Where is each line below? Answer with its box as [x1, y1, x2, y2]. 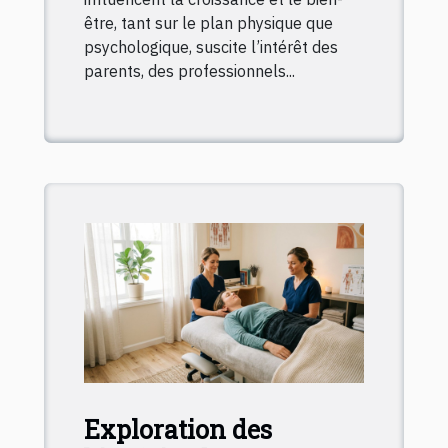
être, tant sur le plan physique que [84, 13, 333, 34]
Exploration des [84, 412, 272, 446]
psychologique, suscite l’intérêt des [84, 37, 338, 58]
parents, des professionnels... [84, 61, 295, 82]
